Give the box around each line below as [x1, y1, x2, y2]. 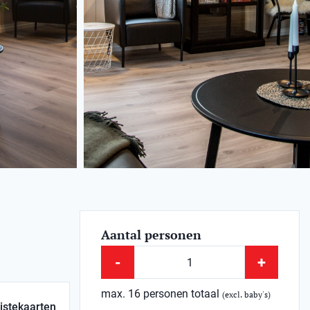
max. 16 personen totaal [101, 287, 223, 300]
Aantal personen [101, 226, 202, 243]
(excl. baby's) [222, 289, 271, 300]
